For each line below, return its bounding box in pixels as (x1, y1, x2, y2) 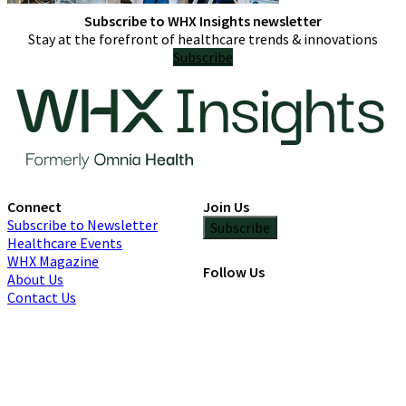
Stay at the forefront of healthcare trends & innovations (28, 30, 378, 49)
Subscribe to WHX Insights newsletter (84, 12, 322, 31)
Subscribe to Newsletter (7, 215, 158, 234)
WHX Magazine (7, 251, 99, 270)
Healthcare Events (7, 233, 122, 252)
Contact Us (7, 287, 76, 306)
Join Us (203, 197, 249, 216)
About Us (7, 269, 63, 288)
